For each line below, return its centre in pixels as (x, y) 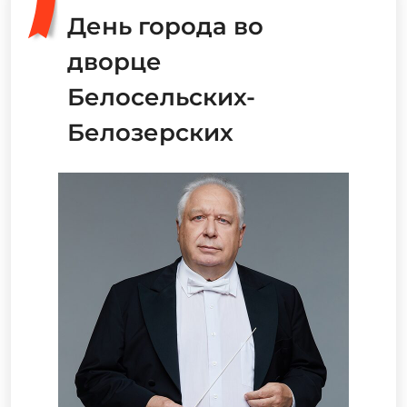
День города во (165, 27)
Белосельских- (161, 98)
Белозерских (150, 133)
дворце (114, 62)
